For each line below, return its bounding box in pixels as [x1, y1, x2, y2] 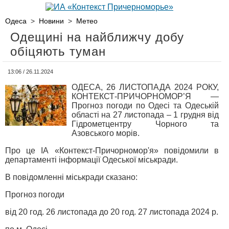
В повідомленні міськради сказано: [5, 173, 138, 181]
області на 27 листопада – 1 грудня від [72, 110, 219, 119]
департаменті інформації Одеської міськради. [5, 155, 178, 164]
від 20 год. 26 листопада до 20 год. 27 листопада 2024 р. [5, 208, 218, 216]
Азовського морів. [72, 129, 140, 138]
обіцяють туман [10, 44, 106, 58]
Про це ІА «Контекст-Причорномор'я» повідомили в [5, 146, 219, 155]
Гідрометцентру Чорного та [72, 120, 219, 128]
